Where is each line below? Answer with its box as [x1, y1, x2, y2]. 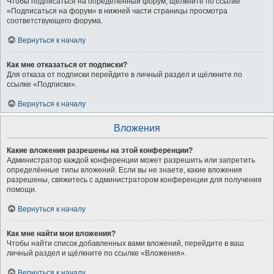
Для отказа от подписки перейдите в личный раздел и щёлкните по [7, 70, 242, 79]
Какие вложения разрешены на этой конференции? [7, 146, 193, 155]
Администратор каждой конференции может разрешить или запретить [7, 156, 255, 165]
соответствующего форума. [7, 17, 103, 25]
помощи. [7, 185, 37, 194]
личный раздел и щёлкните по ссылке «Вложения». [7, 249, 187, 257]
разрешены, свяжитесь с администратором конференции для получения [7, 176, 262, 184]
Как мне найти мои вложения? [7, 229, 116, 238]
